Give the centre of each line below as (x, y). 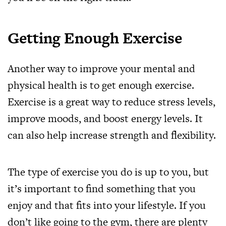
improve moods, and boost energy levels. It (105, 118)
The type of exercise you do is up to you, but (108, 172)
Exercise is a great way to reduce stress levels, (111, 102)
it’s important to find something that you (102, 188)
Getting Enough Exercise (95, 38)
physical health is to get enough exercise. (101, 85)
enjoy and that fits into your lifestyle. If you (107, 205)
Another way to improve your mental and (101, 68)
